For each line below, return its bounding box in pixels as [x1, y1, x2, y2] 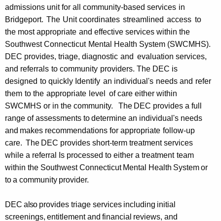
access [167, 15, 192, 24]
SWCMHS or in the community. [5, 102, 113, 110]
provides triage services [38, 200, 122, 209]
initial [157, 200, 176, 209]
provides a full [152, 102, 202, 110]
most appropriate [17, 28, 76, 37]
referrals [20, 65, 49, 74]
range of [5, 114, 34, 123]
